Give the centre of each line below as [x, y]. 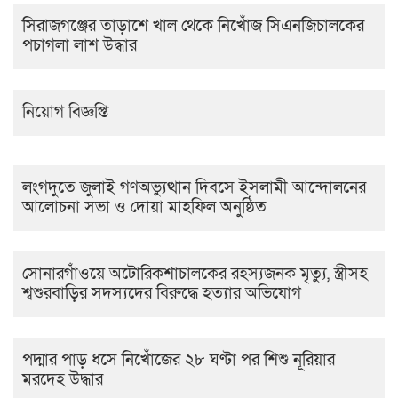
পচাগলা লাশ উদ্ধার [80, 46]
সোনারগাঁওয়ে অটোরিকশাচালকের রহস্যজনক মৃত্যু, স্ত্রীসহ [195, 275]
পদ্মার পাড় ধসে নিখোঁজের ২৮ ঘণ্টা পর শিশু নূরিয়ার [179, 361]
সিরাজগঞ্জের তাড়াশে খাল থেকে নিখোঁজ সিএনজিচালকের [193, 27]
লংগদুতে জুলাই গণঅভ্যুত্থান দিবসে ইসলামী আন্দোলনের [194, 188]
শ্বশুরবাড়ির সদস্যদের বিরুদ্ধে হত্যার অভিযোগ [162, 294]
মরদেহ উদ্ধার [63, 380]
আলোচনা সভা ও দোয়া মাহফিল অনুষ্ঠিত [147, 208]
